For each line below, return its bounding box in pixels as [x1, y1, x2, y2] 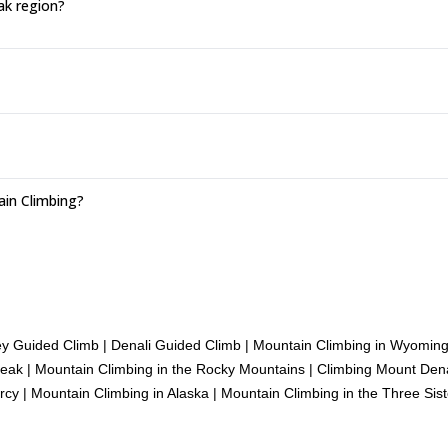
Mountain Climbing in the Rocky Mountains [35, 360, 305, 377]
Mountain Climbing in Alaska [31, 384, 209, 401]
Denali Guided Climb [111, 336, 241, 353]
